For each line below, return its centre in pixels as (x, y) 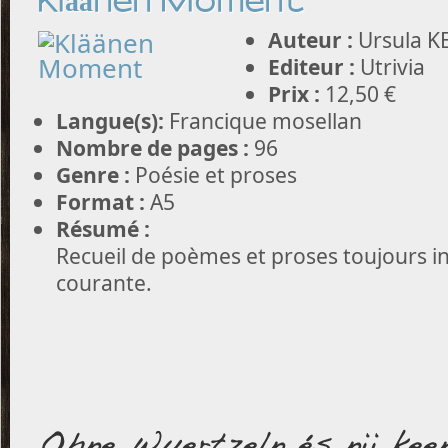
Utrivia (390, 66)
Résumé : (103, 228)
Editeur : (311, 66)
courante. (104, 282)
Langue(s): (110, 120)
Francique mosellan (263, 120)
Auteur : (310, 39)
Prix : (294, 93)
